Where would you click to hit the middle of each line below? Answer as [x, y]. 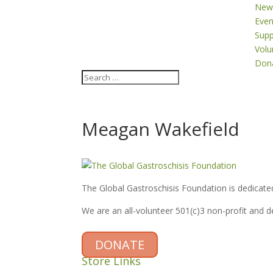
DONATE [120, 245]
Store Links [112, 261]
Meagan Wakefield [161, 129]
